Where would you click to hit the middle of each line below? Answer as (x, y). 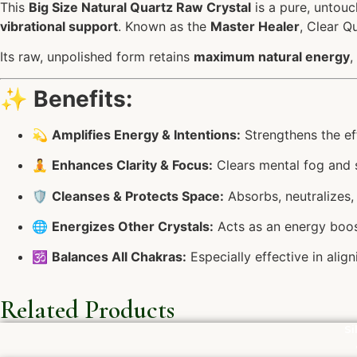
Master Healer (255, 26)
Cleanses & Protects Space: (138, 196)
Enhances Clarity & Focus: (132, 165)
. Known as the (164, 26)
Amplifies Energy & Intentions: (146, 134)
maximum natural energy (272, 57)
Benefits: (83, 98)
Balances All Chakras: (119, 257)
